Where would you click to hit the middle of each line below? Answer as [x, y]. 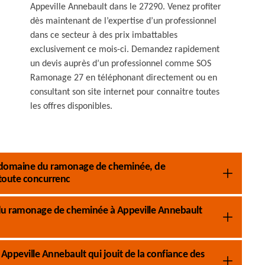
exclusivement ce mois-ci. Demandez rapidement [125, 50]
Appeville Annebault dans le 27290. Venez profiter [126, 7]
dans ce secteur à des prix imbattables [104, 35]
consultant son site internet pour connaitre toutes [125, 92]
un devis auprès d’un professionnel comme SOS [121, 64]
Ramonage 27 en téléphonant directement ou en [124, 78]
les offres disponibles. [71, 106]
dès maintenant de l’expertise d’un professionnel [123, 21]
